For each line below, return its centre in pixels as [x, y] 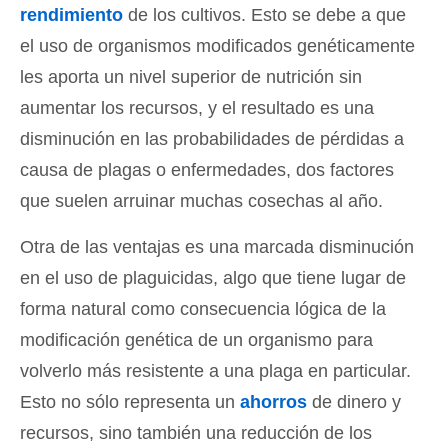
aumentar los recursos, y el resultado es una [197, 108]
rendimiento [71, 15]
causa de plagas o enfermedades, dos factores [207, 170]
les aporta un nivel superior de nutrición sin [191, 77]
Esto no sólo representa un [130, 402]
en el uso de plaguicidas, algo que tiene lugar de [213, 278]
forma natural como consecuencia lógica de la [203, 309]
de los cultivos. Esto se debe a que [264, 15]
